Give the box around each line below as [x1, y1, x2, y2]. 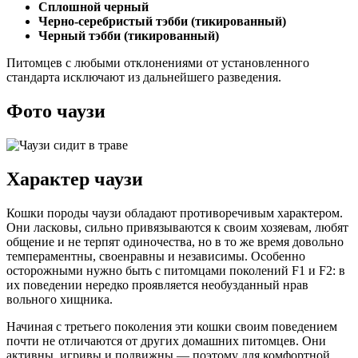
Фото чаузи [6, 101, 105, 122]
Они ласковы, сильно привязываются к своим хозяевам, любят [6, 220, 348, 234]
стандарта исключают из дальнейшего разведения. [6, 70, 281, 85]
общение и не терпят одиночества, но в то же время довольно [6, 234, 344, 249]
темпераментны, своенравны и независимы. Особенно [6, 249, 305, 263]
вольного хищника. [6, 292, 116, 306]
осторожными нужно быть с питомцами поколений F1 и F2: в [6, 263, 345, 277]
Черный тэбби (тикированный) [38, 29, 219, 43]
